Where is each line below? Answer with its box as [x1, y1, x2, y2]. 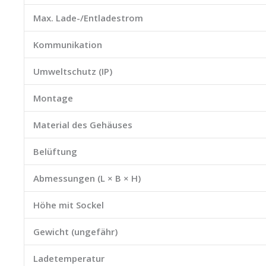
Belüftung [33, 145, 77, 158]
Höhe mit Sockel [33, 199, 104, 211]
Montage [33, 92, 73, 104]
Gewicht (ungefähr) [33, 226, 118, 238]
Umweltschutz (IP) [33, 65, 112, 78]
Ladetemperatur [33, 252, 104, 265]
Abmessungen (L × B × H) [33, 172, 141, 185]
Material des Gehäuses [33, 119, 132, 131]
